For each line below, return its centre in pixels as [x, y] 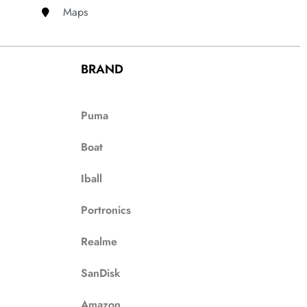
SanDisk [101, 273]
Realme [99, 242]
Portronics [106, 210]
